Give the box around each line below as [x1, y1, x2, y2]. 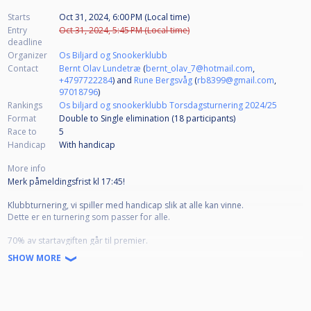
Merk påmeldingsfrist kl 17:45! [8, 176, 125, 188]
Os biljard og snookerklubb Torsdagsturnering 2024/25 [59, 99, 277, 112]
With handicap [59, 139, 115, 151]
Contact [8, 62, 38, 75]
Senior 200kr [8, 294, 57, 306]
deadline [8, 36, 42, 49]
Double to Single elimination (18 [59, 112, 186, 125]
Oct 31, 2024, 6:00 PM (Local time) [59, 11, 190, 24]
